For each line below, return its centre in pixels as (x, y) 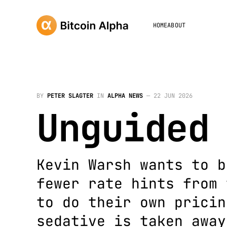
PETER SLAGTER (70, 96)
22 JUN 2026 (173, 96)
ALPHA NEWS (125, 96)
